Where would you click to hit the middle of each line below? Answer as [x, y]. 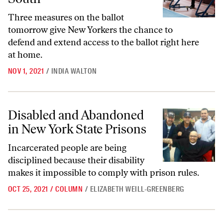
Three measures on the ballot [66, 17]
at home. [25, 55]
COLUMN [69, 189]
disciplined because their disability [76, 160]
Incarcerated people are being [67, 148]
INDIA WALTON [74, 71]
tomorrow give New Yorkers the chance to [90, 30]
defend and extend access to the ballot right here [104, 42]
